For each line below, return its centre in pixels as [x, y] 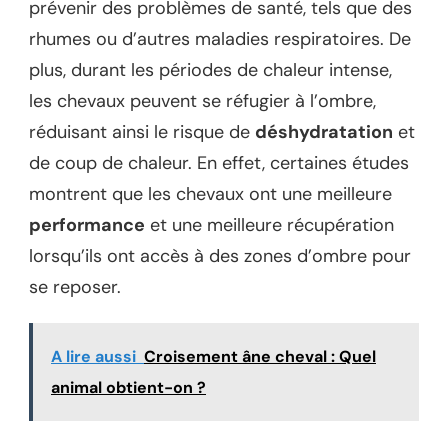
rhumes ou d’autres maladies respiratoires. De [220, 38]
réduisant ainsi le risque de [142, 131]
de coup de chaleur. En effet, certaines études [219, 162]
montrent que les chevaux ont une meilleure [210, 193]
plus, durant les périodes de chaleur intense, [210, 69]
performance [87, 224]
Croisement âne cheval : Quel [260, 356]
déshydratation [324, 131]
